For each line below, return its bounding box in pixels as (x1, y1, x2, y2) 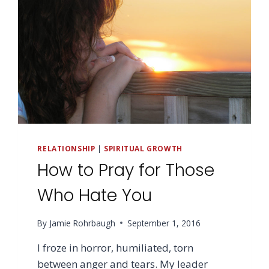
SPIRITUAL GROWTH (104, 144, 183, 154)
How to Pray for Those (37, 159, 215, 182)
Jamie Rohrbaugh (49, 217, 115, 229)
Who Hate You (37, 184, 153, 207)
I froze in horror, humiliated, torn (37, 240, 194, 255)
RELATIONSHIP (37, 144, 95, 154)
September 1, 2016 (127, 217, 201, 229)
